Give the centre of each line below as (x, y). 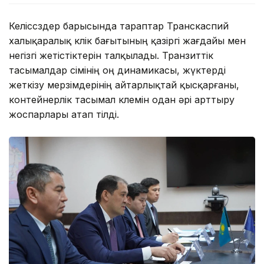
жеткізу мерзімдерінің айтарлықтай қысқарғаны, (124, 85)
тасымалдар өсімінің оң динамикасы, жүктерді (117, 70)
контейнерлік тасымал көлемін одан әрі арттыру (122, 100)
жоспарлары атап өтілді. (64, 115)
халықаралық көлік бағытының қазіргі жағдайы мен (127, 41)
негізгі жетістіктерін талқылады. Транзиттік (111, 56)
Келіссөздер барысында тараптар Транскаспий (119, 26)
